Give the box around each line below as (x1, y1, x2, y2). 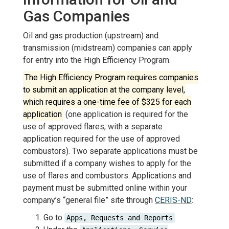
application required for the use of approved (23, 133, 180, 144)
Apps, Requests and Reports (66, 213, 173, 222)
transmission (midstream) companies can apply (23, 42, 192, 53)
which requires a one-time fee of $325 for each (23, 97, 191, 107)
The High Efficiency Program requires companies (25, 72, 199, 82)
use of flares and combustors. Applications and (23, 170, 191, 180)
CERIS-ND (155, 195, 192, 205)
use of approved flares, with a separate (23, 121, 163, 131)
